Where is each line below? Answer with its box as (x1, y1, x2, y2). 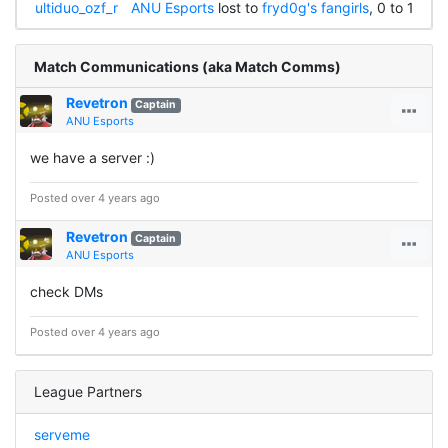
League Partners (33, 383, 142, 401)
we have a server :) (30, 149, 155, 167)
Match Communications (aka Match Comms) (33, 57, 341, 75)
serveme (33, 426, 90, 444)
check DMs (30, 282, 103, 300)
